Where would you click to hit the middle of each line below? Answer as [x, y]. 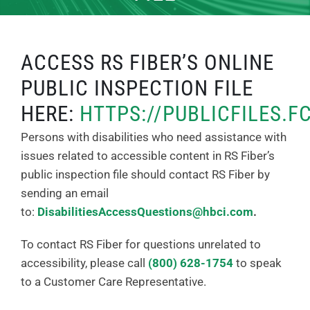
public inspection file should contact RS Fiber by [145, 174]
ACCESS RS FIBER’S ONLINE [147, 63]
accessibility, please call [84, 263]
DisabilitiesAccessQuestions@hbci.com [145, 211]
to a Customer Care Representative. [113, 281]
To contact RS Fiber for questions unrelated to [141, 244]
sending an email [65, 193]
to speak [257, 263]
